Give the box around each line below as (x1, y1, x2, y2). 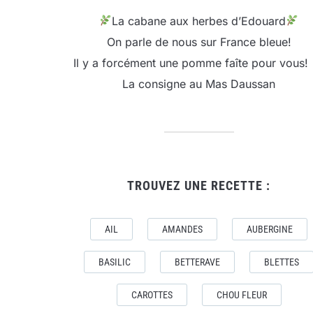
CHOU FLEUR (216, 289, 267, 300)
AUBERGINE (247, 223, 293, 235)
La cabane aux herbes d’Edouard (112, 13, 286, 28)
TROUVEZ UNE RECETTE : (127, 177, 270, 193)
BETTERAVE (175, 256, 220, 268)
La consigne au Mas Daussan (122, 76, 275, 91)
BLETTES (264, 256, 299, 268)
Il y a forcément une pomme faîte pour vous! (73, 55, 312, 70)
